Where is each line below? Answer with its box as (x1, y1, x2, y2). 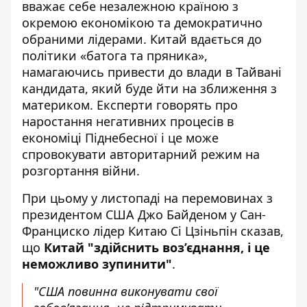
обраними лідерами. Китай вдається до (22, 31, 262, 47)
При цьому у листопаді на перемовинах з (22, 190, 273, 206)
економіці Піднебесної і (22, 130, 168, 146)
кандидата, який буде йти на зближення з (22, 80, 277, 97)
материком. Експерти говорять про (22, 97, 238, 113)
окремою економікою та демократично (22, 14, 262, 31)
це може (168, 130, 219, 146)
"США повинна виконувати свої (34, 283, 218, 299)
